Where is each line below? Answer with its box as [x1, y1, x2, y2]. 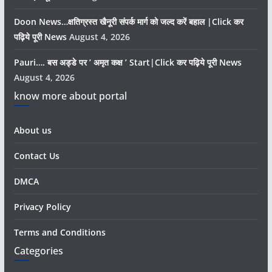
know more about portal [13, 89, 127, 103]
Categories [13, 244, 63, 257]
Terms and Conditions [13, 226, 106, 238]
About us [13, 124, 52, 136]
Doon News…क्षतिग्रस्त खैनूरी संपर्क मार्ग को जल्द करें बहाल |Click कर [13, 16, 243, 27]
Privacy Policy [13, 201, 71, 212]
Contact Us [13, 150, 59, 161]
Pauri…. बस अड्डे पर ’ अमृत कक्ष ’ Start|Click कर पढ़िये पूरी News [13, 56, 242, 68]
